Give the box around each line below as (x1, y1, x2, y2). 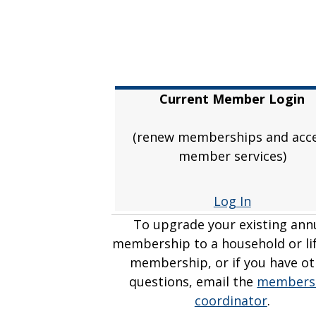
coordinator (194, 292, 267, 310)
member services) (178, 147, 286, 165)
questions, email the (129, 273, 254, 291)
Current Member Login (159, 90, 305, 108)
